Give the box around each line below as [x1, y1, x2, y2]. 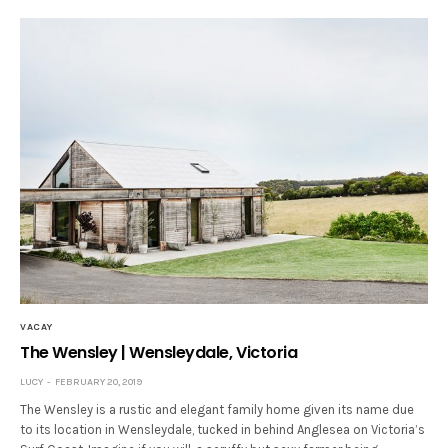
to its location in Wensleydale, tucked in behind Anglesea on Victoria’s [20, 422, 426, 438]
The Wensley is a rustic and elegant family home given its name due [20, 402, 415, 418]
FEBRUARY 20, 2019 [55, 376, 142, 389]
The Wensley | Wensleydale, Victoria [20, 341, 298, 365]
